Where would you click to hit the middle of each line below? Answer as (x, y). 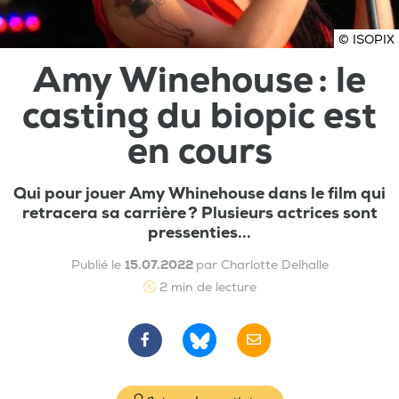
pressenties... (199, 232)
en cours (199, 151)
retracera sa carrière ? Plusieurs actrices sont (199, 213)
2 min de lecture (206, 287)
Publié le (98, 265)
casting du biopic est (199, 116)
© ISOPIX (366, 39)
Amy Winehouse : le (199, 80)
